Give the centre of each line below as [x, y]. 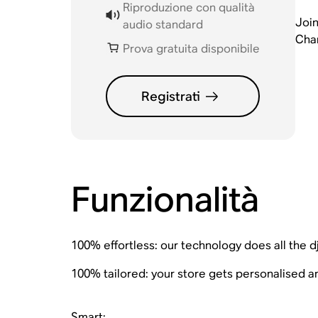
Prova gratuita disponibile [192, 48]
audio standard [163, 24]
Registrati [171, 96]
